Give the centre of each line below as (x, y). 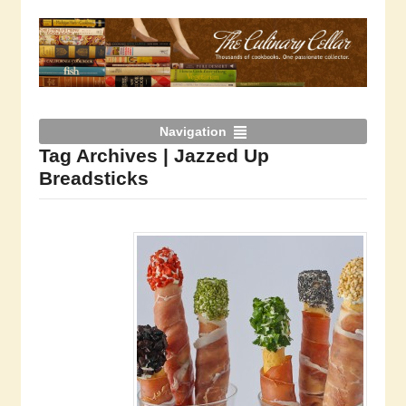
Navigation (193, 131)
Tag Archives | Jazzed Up (154, 155)
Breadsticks (93, 178)
